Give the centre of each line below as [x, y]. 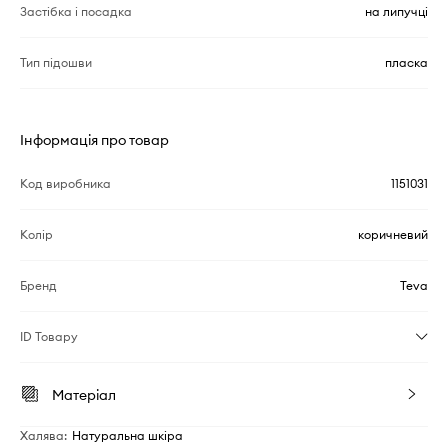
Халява [42, 435]
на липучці [396, 11]
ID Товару [49, 336]
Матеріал [84, 394]
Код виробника [65, 183]
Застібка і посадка [76, 11]
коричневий [393, 234]
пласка [406, 62]
